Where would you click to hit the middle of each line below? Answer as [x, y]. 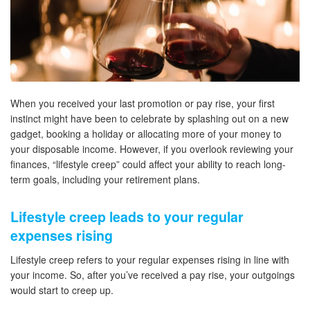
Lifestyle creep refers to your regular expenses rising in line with [150, 260]
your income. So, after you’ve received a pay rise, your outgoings [153, 275]
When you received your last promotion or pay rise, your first [143, 103]
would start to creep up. [62, 290]
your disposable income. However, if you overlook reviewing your [152, 149]
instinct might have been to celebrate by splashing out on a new [149, 119]
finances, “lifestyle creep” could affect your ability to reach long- [148, 164]
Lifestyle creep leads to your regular [127, 217]
